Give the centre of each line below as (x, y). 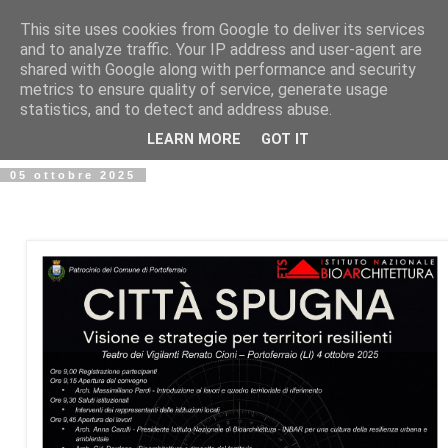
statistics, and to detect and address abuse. (176, 109)
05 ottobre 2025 (73, 174)
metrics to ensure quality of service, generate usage (204, 89)
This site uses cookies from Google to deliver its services (222, 29)
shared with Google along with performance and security (218, 69)
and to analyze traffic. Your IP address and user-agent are (221, 49)
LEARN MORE (194, 140)
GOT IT (285, 140)
